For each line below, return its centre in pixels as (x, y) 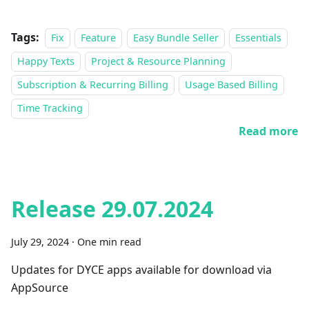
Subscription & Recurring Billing (93, 84)
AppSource (40, 288)
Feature (99, 38)
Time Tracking (50, 108)
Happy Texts (46, 61)
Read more (268, 131)
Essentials (259, 38)
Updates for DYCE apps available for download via (141, 270)
